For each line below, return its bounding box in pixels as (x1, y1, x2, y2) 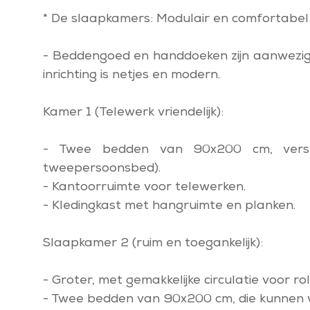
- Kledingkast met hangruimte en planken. (43, 200, 295, 212)
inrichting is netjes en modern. (43, 69, 220, 82)
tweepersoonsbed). (43, 163, 161, 175)
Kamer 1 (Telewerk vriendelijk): (43, 107, 224, 119)
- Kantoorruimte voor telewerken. (43, 181, 246, 194)
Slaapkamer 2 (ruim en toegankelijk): (43, 237, 263, 250)
